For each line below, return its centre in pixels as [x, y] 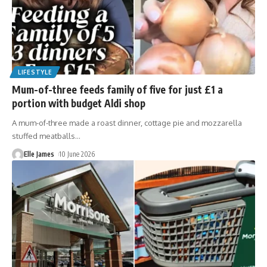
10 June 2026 [77, 154]
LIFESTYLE [35, 72]
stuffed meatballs [44, 136]
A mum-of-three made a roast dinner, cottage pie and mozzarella [127, 122]
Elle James [39, 154]
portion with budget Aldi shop [79, 103]
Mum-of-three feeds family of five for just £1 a [117, 89]
